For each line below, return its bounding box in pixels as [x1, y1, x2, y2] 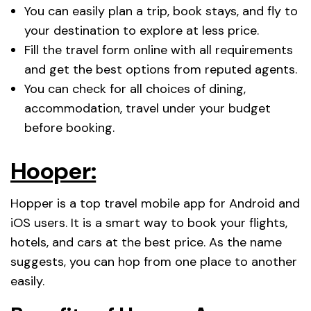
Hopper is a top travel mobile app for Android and [10, 194, 300, 212]
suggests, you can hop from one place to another [10, 253, 297, 270]
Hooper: [10, 155, 96, 187]
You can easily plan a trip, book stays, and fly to [24, 2, 298, 19]
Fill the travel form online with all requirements [24, 41, 293, 58]
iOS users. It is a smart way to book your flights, [10, 214, 287, 231]
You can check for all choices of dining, [24, 80, 246, 97]
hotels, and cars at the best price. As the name [10, 233, 282, 251]
